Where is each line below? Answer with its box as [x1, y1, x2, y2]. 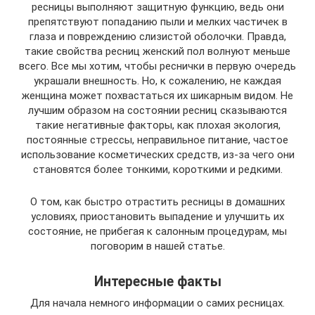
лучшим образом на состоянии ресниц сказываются [28, 104, 287, 117]
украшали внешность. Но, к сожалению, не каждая [34, 75, 281, 87]
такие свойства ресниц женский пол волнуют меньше [25, 45, 290, 58]
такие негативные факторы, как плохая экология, [34, 119, 281, 131]
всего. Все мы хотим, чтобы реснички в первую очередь [19, 60, 296, 72]
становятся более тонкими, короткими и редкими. [32, 163, 283, 176]
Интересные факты [94, 274, 221, 290]
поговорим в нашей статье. [90, 240, 225, 252]
